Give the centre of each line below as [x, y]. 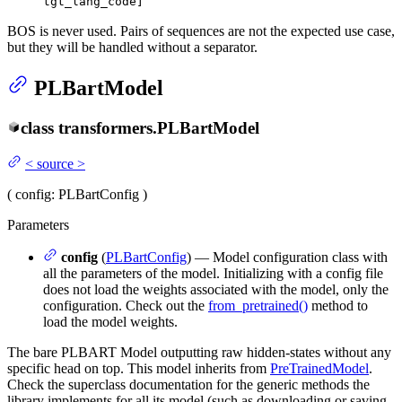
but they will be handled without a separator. [132, 47]
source [55, 164]
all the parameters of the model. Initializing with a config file [213, 274]
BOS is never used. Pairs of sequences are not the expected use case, [201, 31]
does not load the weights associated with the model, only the [216, 290]
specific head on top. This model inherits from [139, 369]
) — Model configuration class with [287, 258]
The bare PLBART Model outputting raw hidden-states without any [199, 353]
